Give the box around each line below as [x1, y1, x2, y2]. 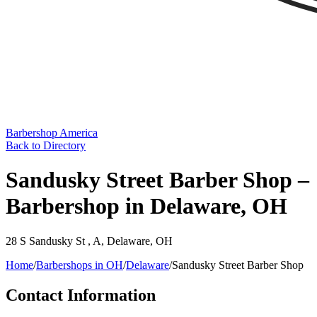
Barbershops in [36, 258, 106, 271]
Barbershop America [6, 127, 98, 139]
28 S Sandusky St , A [6, 234, 101, 247]
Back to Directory [6, 139, 86, 151]
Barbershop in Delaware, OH [6, 193, 287, 219]
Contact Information [6, 285, 156, 304]
